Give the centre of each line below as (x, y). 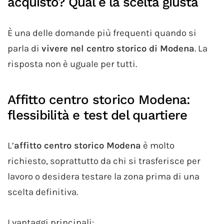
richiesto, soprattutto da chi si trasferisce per (104, 161)
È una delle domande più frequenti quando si (102, 33)
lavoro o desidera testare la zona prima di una (103, 177)
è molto (158, 146)
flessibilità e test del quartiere (97, 115)
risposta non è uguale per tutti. (72, 64)
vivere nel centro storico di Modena (118, 49)
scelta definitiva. (43, 192)
